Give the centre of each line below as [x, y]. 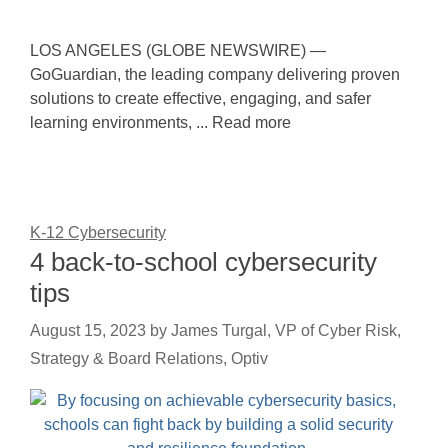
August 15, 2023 [88, 330]
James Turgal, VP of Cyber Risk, [286, 330]
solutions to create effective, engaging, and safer [200, 98]
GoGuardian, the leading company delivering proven [215, 74]
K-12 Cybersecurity [98, 232]
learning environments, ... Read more [160, 122]
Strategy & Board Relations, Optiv [149, 358]
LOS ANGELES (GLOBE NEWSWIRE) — [178, 50]
